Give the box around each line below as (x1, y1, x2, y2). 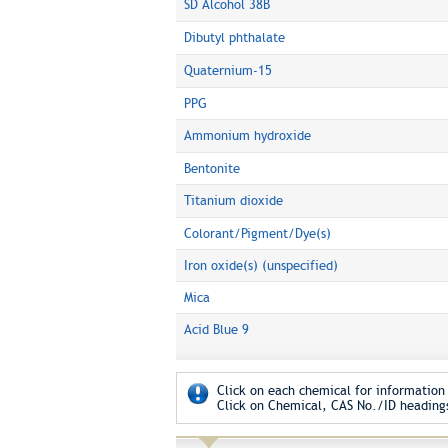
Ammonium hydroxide (183, 128, 311, 143)
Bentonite (183, 161, 240, 176)
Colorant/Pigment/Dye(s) (183, 226, 331, 241)
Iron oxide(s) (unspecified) (183, 258, 338, 273)
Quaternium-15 (183, 63, 272, 78)
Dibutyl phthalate (183, 30, 285, 45)
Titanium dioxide (183, 193, 283, 208)
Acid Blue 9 (183, 322, 249, 337)
